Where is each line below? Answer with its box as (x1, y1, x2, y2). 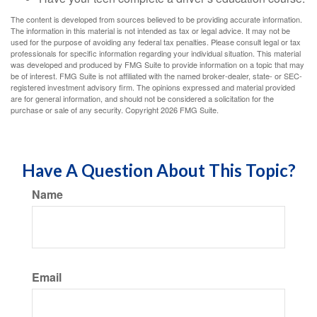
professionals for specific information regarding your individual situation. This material (11, 47, 301, 59)
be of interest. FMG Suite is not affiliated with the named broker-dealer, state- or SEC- (11, 70, 302, 81)
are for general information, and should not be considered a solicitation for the (11, 93, 274, 104)
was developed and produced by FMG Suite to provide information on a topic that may (11, 59, 304, 70)
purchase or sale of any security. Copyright (11, 104, 161, 115)
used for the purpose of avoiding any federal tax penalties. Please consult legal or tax (11, 36, 301, 47)
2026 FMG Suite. (161, 104, 219, 115)
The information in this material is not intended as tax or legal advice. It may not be (11, 25, 290, 36)
